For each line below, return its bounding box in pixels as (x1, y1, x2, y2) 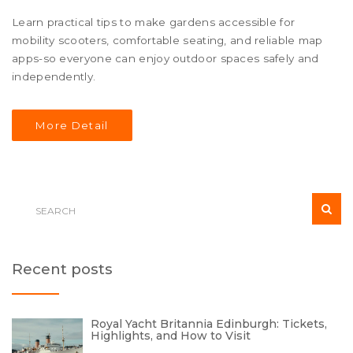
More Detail (35, 119, 109, 132)
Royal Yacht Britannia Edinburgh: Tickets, (91, 317, 327, 332)
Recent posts (12, 260, 113, 279)
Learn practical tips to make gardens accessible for (12, 16, 295, 29)
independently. (12, 70, 96, 84)
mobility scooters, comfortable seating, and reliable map (12, 34, 323, 47)
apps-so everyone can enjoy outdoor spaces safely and (12, 52, 319, 65)
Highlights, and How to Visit (91, 329, 251, 344)
